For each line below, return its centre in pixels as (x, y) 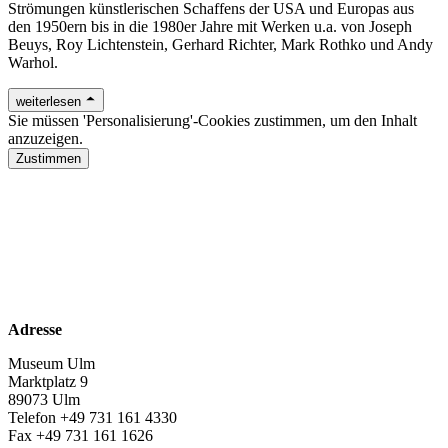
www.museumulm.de (75, 193)
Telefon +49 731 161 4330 (92, 417)
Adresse (35, 329)
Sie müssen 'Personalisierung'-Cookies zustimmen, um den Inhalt (212, 120)
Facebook (39, 227)
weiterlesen (48, 101)
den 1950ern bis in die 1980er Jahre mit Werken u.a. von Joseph (210, 26)
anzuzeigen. (45, 138)
